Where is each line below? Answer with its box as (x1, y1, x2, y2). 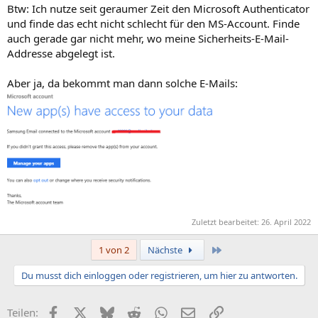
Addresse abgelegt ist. (7, 46, 115, 60)
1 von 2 (98, 243, 129, 257)
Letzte (222, 243, 249, 256)
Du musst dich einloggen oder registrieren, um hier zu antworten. (21, 269, 297, 283)
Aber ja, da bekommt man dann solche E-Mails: (7, 76, 238, 90)
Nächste (147, 243, 185, 257)
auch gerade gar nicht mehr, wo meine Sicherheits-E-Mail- (7, 31, 289, 45)
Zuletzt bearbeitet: (192, 216, 261, 228)
